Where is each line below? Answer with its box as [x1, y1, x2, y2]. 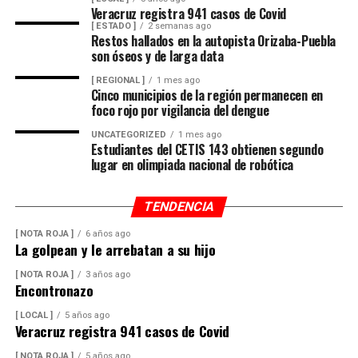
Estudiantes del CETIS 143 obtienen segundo [90, 140, 324, 159]
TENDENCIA [141, 199, 217, 214]
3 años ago [85, 269, 130, 280]
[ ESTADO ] [90, 21, 136, 31]
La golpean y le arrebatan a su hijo [14, 239, 216, 260]
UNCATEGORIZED [90, 129, 166, 140]
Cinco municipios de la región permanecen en [90, 86, 323, 105]
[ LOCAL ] [14, 310, 53, 320]
